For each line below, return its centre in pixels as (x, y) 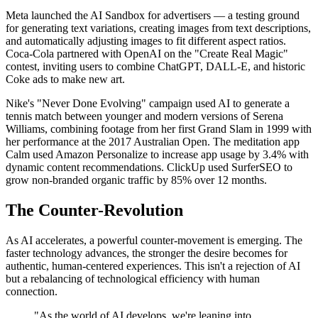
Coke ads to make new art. (65, 79)
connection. (32, 291)
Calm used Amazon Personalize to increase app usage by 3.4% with (157, 155)
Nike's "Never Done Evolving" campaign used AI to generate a (148, 104)
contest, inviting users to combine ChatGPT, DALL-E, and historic (155, 67)
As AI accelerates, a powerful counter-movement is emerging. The (154, 240)
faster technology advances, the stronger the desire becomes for (147, 253)
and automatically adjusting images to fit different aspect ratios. (146, 41)
